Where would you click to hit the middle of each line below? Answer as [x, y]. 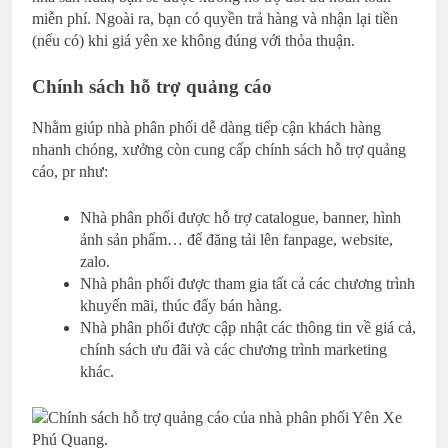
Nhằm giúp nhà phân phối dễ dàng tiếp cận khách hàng [206, 128]
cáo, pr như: [70, 172]
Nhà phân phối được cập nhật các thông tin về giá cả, [248, 328]
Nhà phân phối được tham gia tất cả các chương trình [247, 284]
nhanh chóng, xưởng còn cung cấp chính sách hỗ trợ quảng [219, 150]
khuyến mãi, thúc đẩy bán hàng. [181, 306]
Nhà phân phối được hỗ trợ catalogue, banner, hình [240, 218]
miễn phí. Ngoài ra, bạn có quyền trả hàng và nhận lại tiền [215, 19]
